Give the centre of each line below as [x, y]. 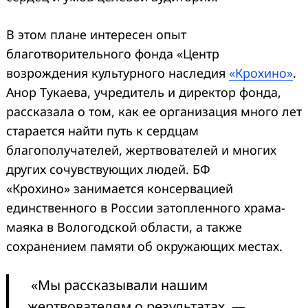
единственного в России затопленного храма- [146, 208]
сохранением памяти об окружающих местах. [146, 246]
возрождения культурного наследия [118, 73]
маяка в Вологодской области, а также [124, 227]
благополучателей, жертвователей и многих [141, 150]
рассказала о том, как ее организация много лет [154, 112]
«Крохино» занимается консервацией [120, 189]
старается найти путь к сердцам [102, 131]
